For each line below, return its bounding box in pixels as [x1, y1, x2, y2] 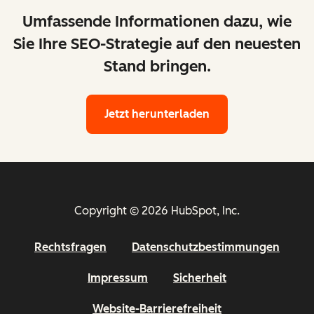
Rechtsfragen [34, 240, 107, 254]
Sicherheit [173, 271, 226, 285]
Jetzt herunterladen [104, 107, 210, 121]
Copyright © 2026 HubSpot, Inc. [74, 204, 240, 218]
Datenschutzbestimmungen [132, 240, 280, 254]
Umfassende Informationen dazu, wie [22, 12, 292, 32]
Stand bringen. [103, 57, 211, 76]
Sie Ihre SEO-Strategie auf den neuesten [13, 34, 301, 54]
